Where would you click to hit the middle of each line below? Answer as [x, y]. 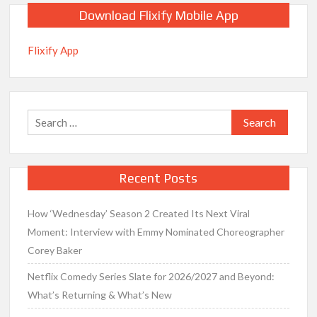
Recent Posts [158, 178]
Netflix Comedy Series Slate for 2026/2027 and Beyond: [151, 276]
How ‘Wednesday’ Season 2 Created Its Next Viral [139, 213]
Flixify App [53, 51]
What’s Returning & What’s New [100, 294]
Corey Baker [55, 250]
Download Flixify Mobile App [158, 16]
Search [247, 117]
